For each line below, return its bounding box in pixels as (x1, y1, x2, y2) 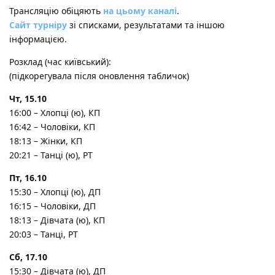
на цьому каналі (103, 4, 177, 17)
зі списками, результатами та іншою (67, 18, 225, 31)
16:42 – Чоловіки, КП (9, 120, 95, 133)
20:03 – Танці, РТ (9, 228, 78, 240)
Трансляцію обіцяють (9, 4, 103, 17)
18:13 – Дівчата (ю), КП (9, 214, 105, 226)
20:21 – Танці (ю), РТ (9, 149, 93, 161)
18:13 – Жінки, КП (9, 134, 82, 147)
